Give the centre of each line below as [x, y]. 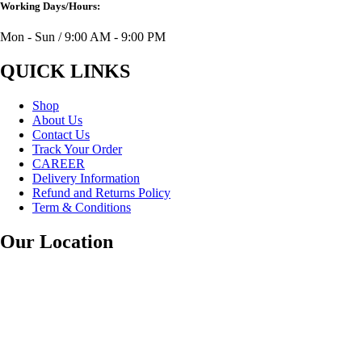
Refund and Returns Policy [101, 192]
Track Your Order [77, 149]
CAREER [59, 163]
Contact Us [61, 134]
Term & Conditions [82, 207]
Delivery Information [86, 178]
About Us [57, 120]
